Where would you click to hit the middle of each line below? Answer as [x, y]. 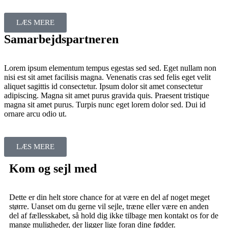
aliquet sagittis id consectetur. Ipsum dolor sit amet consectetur [103, 87]
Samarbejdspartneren [61, 39]
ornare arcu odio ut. [35, 114]
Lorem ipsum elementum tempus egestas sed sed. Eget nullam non [110, 68]
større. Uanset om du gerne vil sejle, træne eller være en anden [109, 207]
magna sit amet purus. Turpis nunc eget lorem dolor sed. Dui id [105, 105]
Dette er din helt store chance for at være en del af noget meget [109, 197]
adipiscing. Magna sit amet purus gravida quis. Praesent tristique [107, 96]
